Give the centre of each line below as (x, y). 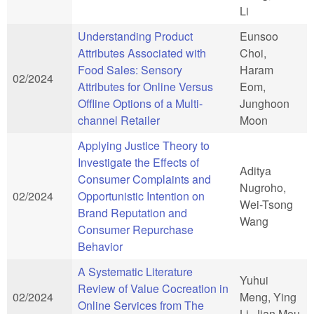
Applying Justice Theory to (144, 145)
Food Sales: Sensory (130, 69)
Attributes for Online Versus (145, 86)
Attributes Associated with (142, 53)
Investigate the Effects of (138, 162)
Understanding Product (135, 36)
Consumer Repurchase (136, 229)
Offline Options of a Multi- (140, 103)
